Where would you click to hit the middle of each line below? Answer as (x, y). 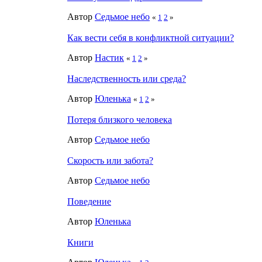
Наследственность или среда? (127, 78)
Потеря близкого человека (120, 119)
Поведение (89, 201)
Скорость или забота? (110, 160)
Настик (109, 57)
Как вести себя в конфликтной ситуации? (151, 37)
